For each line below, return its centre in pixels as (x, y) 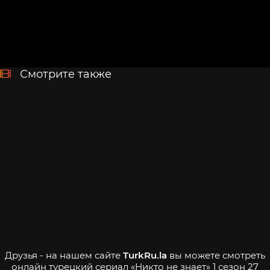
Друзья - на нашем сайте (64, 255)
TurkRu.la (145, 255)
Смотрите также (66, 74)
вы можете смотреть (216, 255)
